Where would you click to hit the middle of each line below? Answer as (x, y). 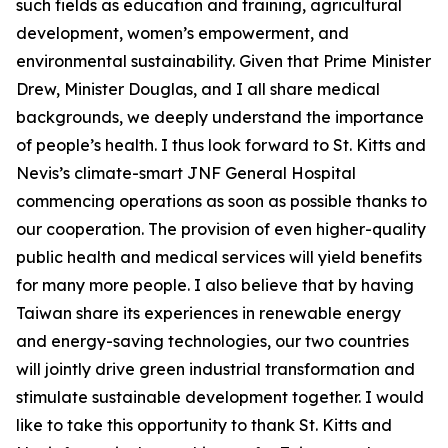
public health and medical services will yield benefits (219, 257)
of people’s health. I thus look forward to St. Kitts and (221, 145)
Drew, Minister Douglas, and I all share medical (198, 89)
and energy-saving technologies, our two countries (212, 341)
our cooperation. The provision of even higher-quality (221, 229)
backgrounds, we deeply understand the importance (220, 117)
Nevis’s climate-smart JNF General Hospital (186, 173)
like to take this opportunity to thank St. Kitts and (204, 425)
